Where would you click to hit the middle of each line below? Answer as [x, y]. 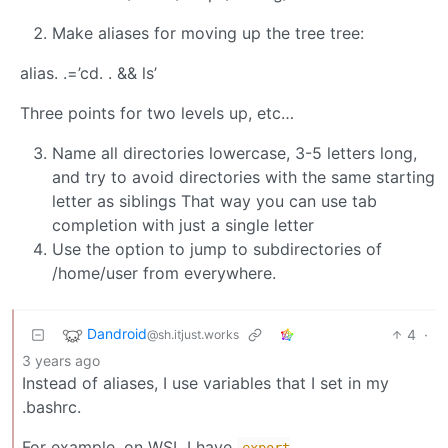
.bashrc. [51, 406]
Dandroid [117, 333]
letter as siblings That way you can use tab [214, 200]
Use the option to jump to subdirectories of [217, 248]
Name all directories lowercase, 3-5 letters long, [234, 152]
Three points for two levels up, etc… [157, 112]
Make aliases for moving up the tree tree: [208, 32]
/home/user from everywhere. [164, 272]
